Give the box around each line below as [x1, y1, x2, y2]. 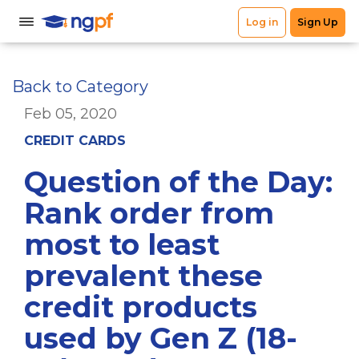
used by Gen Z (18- [24, 321, 297, 356]
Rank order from [24, 196, 274, 231]
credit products [24, 289, 257, 325]
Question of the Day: [24, 164, 333, 200]
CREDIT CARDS [24, 133, 126, 148]
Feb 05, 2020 [24, 105, 117, 123]
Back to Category [12, 77, 148, 96]
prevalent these [24, 258, 263, 293]
